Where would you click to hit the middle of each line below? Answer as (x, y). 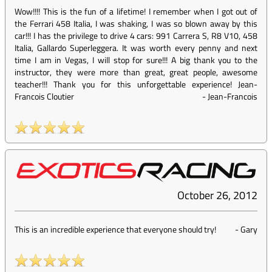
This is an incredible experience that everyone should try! (115, 229)
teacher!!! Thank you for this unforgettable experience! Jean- (136, 84)
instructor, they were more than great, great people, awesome (136, 72)
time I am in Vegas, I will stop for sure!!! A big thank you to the (136, 60)
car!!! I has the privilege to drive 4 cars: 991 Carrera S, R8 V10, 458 (136, 36)
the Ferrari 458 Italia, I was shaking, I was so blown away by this (136, 24)
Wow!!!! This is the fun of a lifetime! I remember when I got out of (136, 12)
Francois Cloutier (44, 97)
